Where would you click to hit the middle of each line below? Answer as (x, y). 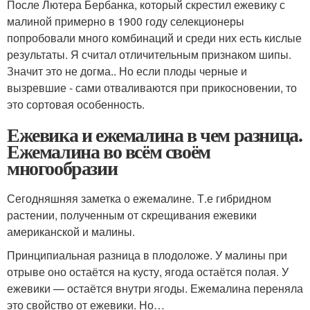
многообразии (62, 168)
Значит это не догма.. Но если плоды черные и (127, 71)
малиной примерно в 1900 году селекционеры (126, 21)
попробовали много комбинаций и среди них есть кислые (154, 38)
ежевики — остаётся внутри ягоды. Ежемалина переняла (155, 288)
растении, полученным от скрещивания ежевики (132, 215)
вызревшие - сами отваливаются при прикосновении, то (152, 88)
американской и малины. (71, 231)
